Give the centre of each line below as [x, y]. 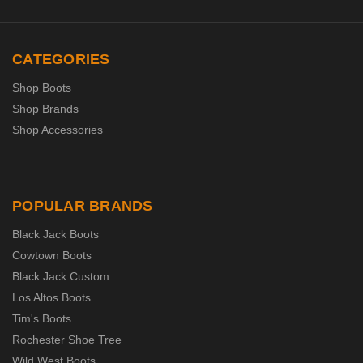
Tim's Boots [42, 318]
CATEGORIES [61, 59]
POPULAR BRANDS [83, 205]
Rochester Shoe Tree [67, 339]
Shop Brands [45, 108]
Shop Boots [42, 87]
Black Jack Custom [61, 276]
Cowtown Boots [52, 255]
